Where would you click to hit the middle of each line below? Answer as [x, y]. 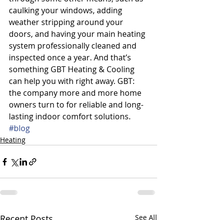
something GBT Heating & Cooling [73, 69]
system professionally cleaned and [74, 46]
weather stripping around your [67, 22]
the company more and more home [76, 93]
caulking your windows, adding [67, 10]
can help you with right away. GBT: [73, 81]
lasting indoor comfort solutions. [70, 116]
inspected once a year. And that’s [71, 57]
